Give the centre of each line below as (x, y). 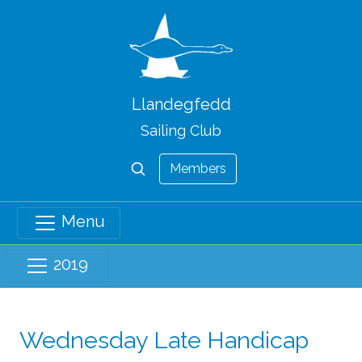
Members (198, 168)
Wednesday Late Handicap (164, 340)
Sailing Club (181, 130)
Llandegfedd (181, 104)
